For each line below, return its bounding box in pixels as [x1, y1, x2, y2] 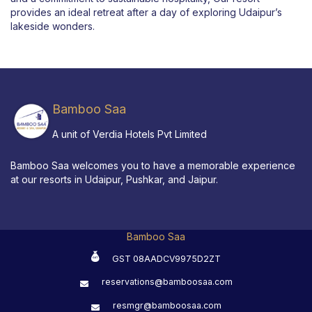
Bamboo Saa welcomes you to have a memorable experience [10, 159, 295, 172]
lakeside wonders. [10, 20, 95, 33]
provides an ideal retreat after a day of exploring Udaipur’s [10, 6, 282, 19]
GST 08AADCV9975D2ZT [112, 253, 221, 265]
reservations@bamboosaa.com [101, 276, 233, 287]
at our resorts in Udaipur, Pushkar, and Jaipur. [10, 173, 218, 186]
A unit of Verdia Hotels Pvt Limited [52, 127, 207, 140]
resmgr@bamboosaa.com [112, 299, 221, 311]
